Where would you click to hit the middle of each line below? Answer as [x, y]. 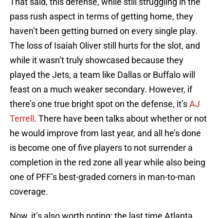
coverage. [29, 192]
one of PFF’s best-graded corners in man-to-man [102, 177]
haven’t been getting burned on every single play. [104, 31]
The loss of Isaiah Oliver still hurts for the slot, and [105, 46]
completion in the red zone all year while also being [108, 163]
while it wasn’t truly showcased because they [97, 60]
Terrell [22, 119]
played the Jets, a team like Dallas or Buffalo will [102, 75]
